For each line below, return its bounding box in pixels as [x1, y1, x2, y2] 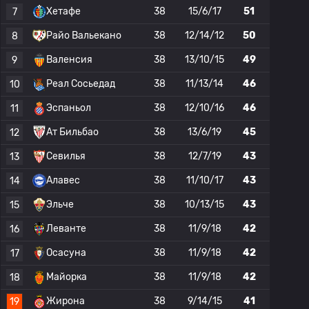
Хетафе [46, 6, 81, 17]
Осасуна [46, 247, 86, 259]
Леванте [46, 223, 86, 235]
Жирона [46, 295, 85, 307]
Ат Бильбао [46, 126, 99, 138]
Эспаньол [46, 102, 91, 114]
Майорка [46, 271, 87, 283]
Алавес [46, 175, 80, 186]
